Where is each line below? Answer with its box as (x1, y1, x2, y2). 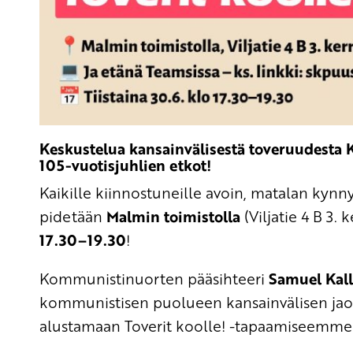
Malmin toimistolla (102, 205, 240, 227)
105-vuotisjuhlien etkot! (39, 154, 211, 176)
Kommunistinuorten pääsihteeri (39, 267, 269, 289)
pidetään (39, 205, 102, 227)
